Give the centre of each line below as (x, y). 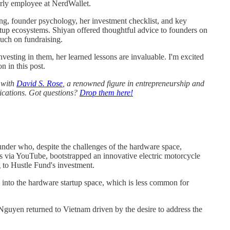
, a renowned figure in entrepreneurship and (133, 83)
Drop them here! (106, 92)
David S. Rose (40, 83)
